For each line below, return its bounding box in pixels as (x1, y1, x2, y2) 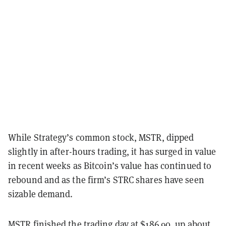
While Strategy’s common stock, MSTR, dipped (8, 131, 194, 143)
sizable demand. (8, 187, 73, 200)
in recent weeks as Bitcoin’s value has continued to (8, 159, 212, 172)
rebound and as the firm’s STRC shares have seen (8, 173, 204, 186)
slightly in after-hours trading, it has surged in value (8, 145, 216, 157)
